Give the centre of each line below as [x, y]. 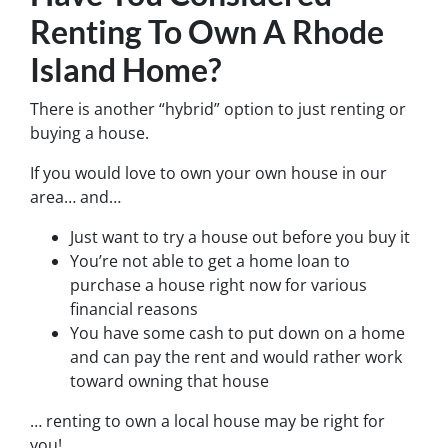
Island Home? [125, 69]
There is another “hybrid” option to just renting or [218, 108]
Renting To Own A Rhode [207, 31]
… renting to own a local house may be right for [207, 420]
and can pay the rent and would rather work [236, 356]
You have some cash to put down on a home [237, 332]
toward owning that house [169, 380]
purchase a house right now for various [218, 284]
